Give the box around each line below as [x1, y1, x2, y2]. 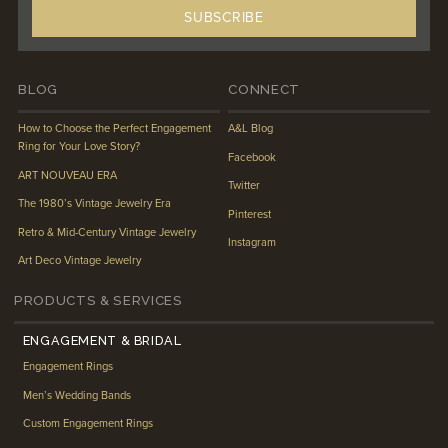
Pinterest [228, 207, 272, 221]
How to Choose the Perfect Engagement [18, 122, 212, 136]
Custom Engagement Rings [22, 417, 153, 431]
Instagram [228, 236, 277, 250]
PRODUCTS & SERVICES [14, 292, 183, 309]
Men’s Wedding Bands [22, 388, 131, 402]
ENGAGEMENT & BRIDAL [22, 333, 182, 349]
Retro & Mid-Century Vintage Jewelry [18, 225, 197, 239]
